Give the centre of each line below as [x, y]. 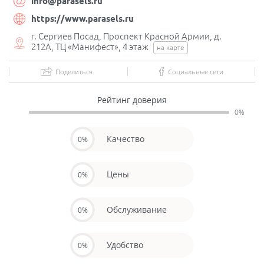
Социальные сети [195, 72]
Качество [126, 139]
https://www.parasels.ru [82, 19]
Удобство [125, 245]
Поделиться [74, 72]
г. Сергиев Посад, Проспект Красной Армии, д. [126, 37]
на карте [171, 48]
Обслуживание [137, 210]
